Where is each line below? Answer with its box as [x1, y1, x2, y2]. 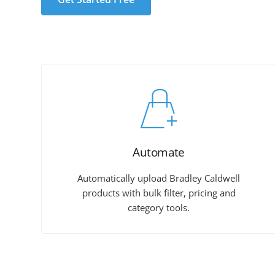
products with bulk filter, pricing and [82, 187, 236, 199]
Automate [133, 144, 185, 161]
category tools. [128, 201, 190, 214]
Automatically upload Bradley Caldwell [77, 172, 241, 185]
